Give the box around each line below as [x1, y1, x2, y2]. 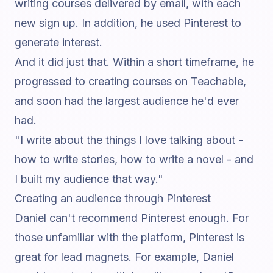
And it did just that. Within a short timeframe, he [15, 55, 254, 68]
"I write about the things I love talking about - [15, 133, 243, 146]
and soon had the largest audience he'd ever [15, 94, 239, 107]
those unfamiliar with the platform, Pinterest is [15, 231, 244, 244]
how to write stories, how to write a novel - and [15, 153, 253, 166]
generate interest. [15, 36, 102, 49]
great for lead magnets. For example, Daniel [15, 250, 234, 263]
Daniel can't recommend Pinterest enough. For [15, 211, 249, 224]
